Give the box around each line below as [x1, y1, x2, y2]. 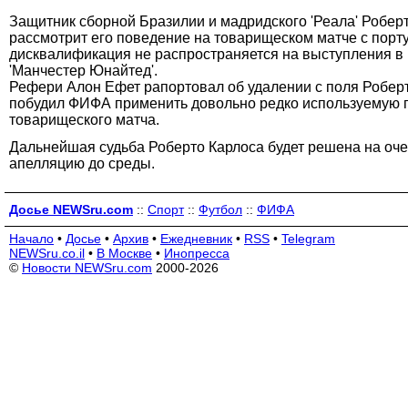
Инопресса [164, 245, 229, 260]
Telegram [281, 230, 335, 246]
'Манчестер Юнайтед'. [9, 62, 158, 78]
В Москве [97, 245, 152, 260]
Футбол [199, 201, 242, 217]
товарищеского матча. [9, 111, 159, 127]
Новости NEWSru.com [22, 260, 152, 275]
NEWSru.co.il [9, 245, 85, 260]
